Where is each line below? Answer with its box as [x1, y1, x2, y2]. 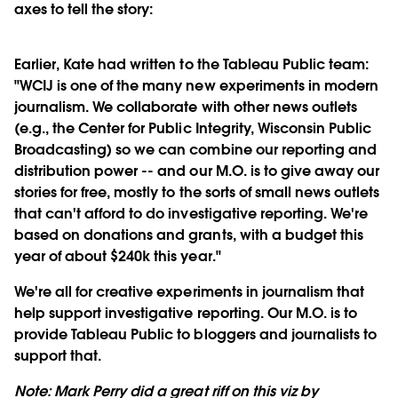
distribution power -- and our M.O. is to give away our [14, 161, 380, 180]
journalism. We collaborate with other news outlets [14, 97, 357, 116]
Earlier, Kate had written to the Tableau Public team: [14, 54, 370, 74]
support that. [14, 346, 102, 365]
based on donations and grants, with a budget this [14, 225, 363, 244]
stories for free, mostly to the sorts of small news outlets [14, 182, 380, 202]
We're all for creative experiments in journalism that [14, 282, 365, 301]
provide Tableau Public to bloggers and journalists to [14, 324, 378, 344]
